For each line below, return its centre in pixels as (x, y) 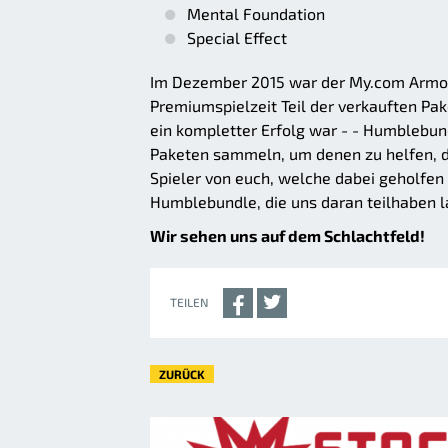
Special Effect (237, 38)
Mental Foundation (256, 14)
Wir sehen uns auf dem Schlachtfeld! (287, 236)
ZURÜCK (182, 374)
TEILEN (189, 302)
